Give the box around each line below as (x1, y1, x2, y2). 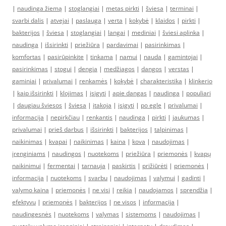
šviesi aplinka (162, 28, 200, 37)
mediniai (132, 28, 156, 37)
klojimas (60, 89, 83, 97)
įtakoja (93, 101, 111, 109)
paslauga (76, 16, 101, 25)
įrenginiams (12, 149, 45, 158)
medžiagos (104, 65, 135, 73)
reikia (117, 186, 132, 194)
